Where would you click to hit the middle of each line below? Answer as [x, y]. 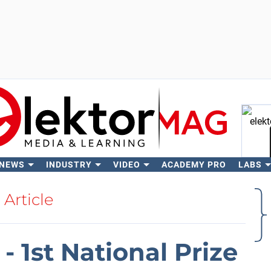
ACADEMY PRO [194, 165]
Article [29, 200]
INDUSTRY [69, 165]
